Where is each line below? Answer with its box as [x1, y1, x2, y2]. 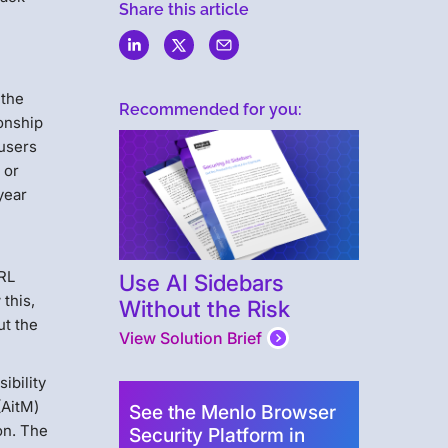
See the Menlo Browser [128, 400, 336, 425]
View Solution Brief [118, 328, 262, 349]
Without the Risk [118, 295, 290, 323]
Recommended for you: [118, 100, 302, 119]
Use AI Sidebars [118, 269, 284, 297]
